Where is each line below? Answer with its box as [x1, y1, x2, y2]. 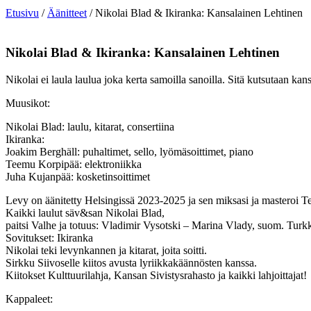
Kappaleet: [6, 292, 53, 305]
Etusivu [6, 7, 39, 19]
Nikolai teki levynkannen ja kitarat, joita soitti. [6, 244, 207, 256]
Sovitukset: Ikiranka [6, 231, 93, 244]
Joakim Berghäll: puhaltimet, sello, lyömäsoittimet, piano [6, 145, 253, 158]
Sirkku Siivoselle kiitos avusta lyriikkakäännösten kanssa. [6, 256, 257, 269]
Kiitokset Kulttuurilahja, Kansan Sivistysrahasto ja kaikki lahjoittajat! [6, 269, 307, 281]
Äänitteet [47, 7, 87, 19]
